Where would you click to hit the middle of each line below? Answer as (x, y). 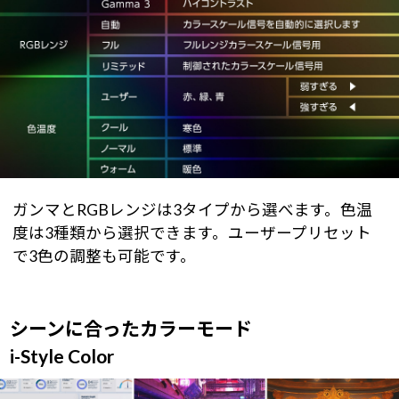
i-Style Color (61, 355)
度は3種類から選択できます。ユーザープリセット (192, 232)
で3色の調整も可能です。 (104, 256)
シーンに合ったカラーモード (130, 328)
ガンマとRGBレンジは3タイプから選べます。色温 (192, 209)
